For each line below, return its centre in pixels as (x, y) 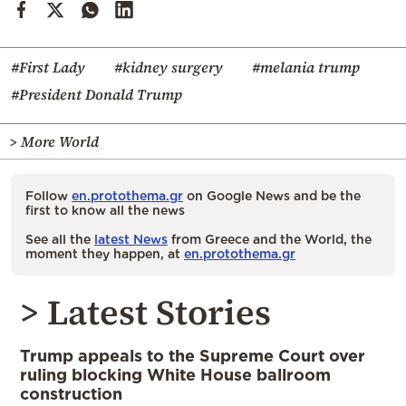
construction (71, 394)
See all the (60, 239)
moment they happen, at (105, 254)
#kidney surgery (169, 68)
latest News (131, 239)
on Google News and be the (272, 196)
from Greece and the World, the (270, 239)
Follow (48, 196)
